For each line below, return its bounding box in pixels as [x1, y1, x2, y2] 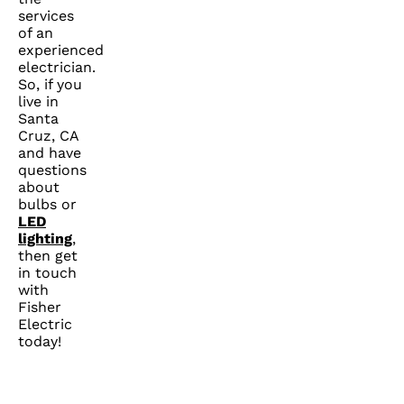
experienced [18, 41, 104, 60]
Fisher [18, 298, 61, 317]
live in [18, 93, 59, 111]
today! [18, 333, 61, 351]
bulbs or [18, 196, 77, 214]
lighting [18, 230, 72, 248]
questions [18, 161, 87, 179]
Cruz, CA [18, 127, 78, 145]
